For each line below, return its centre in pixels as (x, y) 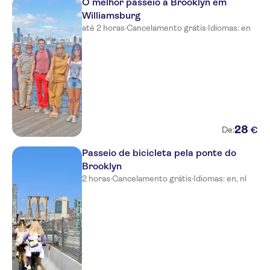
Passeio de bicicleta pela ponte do (159, 153)
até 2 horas (103, 28)
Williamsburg (111, 15)
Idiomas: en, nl (220, 178)
